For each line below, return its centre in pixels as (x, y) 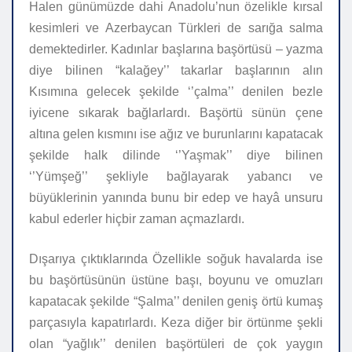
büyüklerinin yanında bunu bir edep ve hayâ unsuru (176, 198)
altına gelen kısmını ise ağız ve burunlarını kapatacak (176, 134)
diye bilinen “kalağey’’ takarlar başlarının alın (176, 71)
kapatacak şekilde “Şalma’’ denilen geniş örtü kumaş (176, 302)
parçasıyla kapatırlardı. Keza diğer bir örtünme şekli (176, 323)
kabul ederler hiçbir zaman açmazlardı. (137, 219)
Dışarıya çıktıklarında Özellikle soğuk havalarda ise (176, 259)
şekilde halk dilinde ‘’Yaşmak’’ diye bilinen (176, 156)
